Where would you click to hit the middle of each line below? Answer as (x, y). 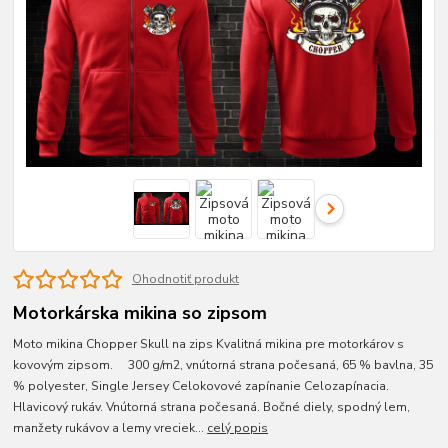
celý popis (238, 428)
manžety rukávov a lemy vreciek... (110, 428)
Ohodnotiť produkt (185, 279)
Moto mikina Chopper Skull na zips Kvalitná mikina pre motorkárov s (209, 344)
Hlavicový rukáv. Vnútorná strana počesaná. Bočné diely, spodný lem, (212, 407)
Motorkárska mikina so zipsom (140, 313)
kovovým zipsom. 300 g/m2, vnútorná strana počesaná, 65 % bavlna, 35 (223, 365)
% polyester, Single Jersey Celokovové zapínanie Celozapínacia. (201, 386)
